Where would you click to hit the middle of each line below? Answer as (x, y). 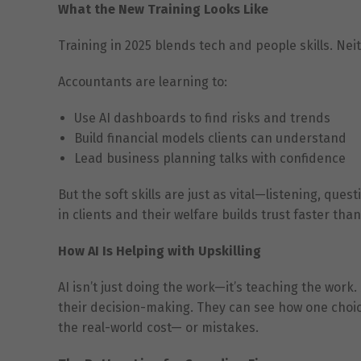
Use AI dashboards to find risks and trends (202, 118)
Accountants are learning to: (143, 81)
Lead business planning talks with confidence (210, 158)
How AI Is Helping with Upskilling (160, 251)
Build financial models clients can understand (210, 138)
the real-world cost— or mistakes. (158, 327)
